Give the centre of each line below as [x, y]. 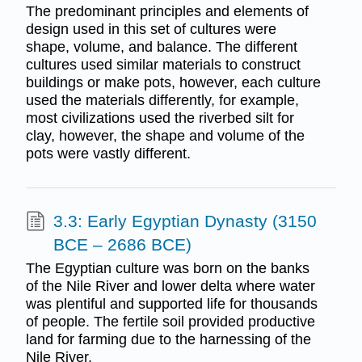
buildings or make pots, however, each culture [173, 82]
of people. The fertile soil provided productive [170, 322]
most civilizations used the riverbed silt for [160, 118]
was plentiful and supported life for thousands [171, 304]
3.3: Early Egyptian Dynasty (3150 [185, 221]
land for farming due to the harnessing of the [168, 340]
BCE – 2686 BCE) [122, 245]
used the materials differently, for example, [162, 100]
